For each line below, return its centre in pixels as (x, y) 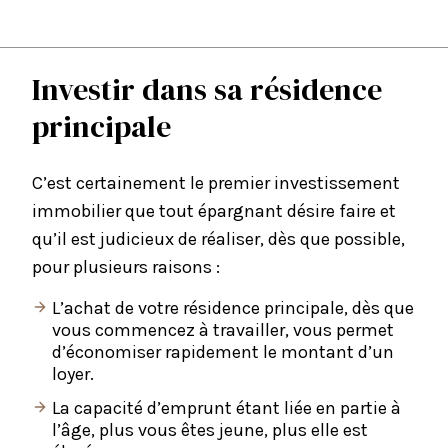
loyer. (73, 374)
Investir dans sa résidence (207, 90)
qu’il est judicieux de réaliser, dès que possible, (218, 239)
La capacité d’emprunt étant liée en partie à (226, 408)
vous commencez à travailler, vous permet (223, 330)
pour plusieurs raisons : (126, 267)
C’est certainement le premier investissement (216, 183)
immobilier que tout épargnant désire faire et (214, 211)
